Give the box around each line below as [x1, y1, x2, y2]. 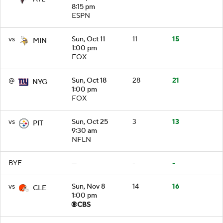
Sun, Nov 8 [72, 182, 105, 191]
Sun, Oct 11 [72, 34, 105, 44]
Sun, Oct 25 [72, 117, 108, 126]
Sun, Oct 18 [72, 76, 107, 85]
